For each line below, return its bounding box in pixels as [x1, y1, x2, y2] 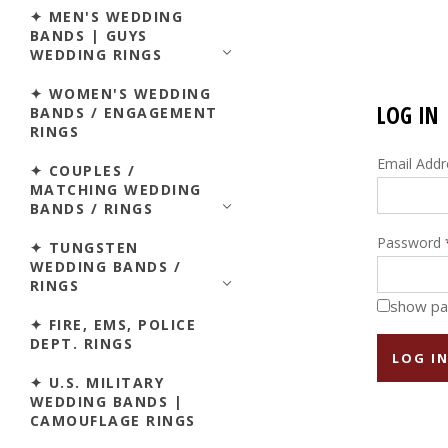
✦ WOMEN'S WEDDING [30, 83, 212, 103]
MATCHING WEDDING [30, 179, 202, 199]
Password [377, 233, 445, 253]
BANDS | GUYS [30, 25, 148, 45]
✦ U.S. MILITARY [30, 372, 165, 392]
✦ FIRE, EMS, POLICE [30, 314, 197, 334]
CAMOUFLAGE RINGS [30, 410, 196, 430]
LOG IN [377, 100, 438, 132]
